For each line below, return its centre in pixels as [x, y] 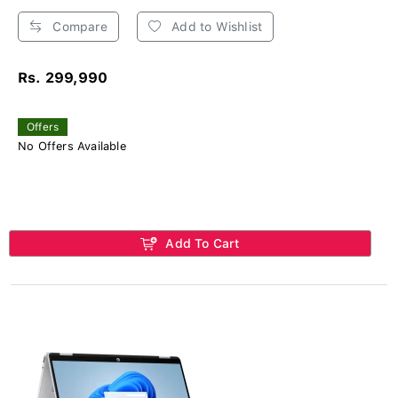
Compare [78, 26]
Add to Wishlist [215, 26]
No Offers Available [72, 146]
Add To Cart [201, 243]
